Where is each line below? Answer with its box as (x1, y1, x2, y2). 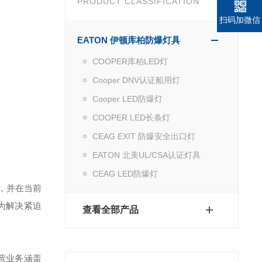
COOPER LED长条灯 (92, 112, 170, 122)
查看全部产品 (82, 204, 139, 215)
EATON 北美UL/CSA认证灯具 (92, 150, 201, 160)
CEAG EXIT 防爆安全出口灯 (92, 131, 195, 141)
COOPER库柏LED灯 (92, 56, 168, 66)
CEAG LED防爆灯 (92, 168, 158, 178)
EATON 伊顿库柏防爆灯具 (77, 35, 180, 45)
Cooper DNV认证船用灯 (92, 75, 180, 85)
